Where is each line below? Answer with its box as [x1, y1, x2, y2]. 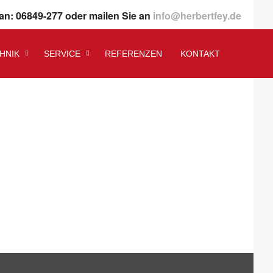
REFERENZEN [105, 49, 162, 58]
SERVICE [44, 49, 80, 58]
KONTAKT [180, 49, 220, 58]
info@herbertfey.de [153, 9, 241, 23]
